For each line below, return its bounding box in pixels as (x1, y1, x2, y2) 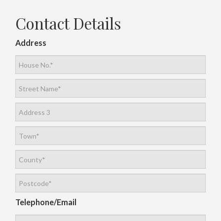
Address (15, 38, 47, 48)
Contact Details (15, 13, 121, 34)
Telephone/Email (15, 197, 77, 207)
